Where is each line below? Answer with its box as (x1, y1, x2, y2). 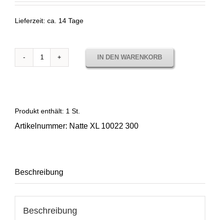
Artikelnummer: (15, 122, 69, 131)
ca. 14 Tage (47, 16, 83, 25)
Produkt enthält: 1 (15, 107, 72, 115)
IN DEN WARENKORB (97, 53, 162, 61)
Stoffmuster (41, 58, 81, 67)
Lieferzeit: (15, 16, 47, 25)
